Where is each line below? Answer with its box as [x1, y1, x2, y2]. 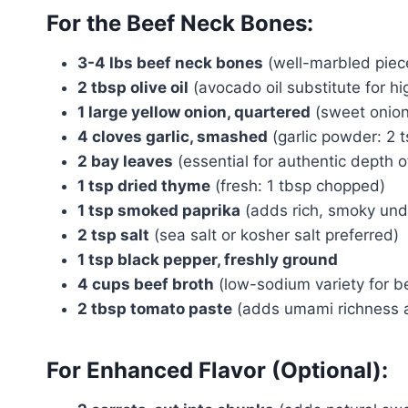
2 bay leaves [77, 152, 173, 171]
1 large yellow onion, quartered [77, 103, 311, 122]
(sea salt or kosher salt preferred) [149, 226, 399, 245]
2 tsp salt [77, 226, 149, 245]
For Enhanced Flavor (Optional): [46, 357, 388, 384]
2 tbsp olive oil [77, 78, 189, 97]
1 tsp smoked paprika [77, 201, 240, 220]
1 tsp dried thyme [77, 177, 210, 196]
